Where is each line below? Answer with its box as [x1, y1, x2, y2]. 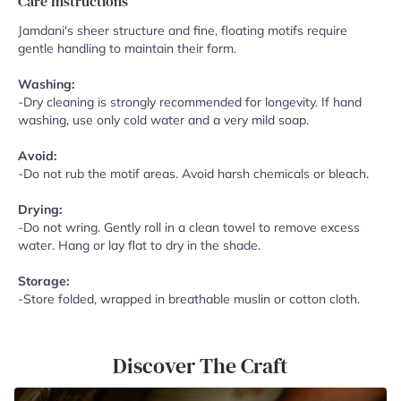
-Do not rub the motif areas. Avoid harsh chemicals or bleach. [18, 166, 369, 183]
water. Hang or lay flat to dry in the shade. [18, 237, 260, 254]
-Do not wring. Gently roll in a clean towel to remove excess [18, 219, 360, 236]
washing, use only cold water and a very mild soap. [18, 112, 309, 129]
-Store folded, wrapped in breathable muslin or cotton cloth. [18, 291, 360, 308]
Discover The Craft [113, 351, 288, 381]
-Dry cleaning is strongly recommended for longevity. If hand [18, 94, 362, 111]
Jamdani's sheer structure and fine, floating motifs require [18, 22, 347, 39]
